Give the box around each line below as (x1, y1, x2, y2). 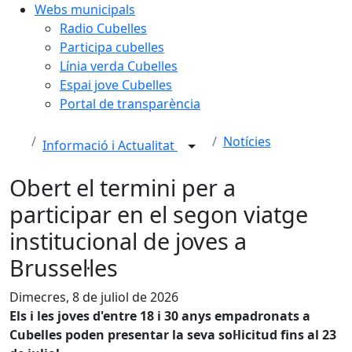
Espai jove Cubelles (60, 76, 172, 93)
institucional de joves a (9, 225, 247, 256)
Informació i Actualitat (42, 137, 178, 155)
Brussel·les (9, 252, 118, 283)
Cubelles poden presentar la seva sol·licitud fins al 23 (9, 326, 336, 343)
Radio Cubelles (60, 20, 147, 37)
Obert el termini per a (9, 172, 236, 203)
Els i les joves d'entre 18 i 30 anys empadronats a (9, 307, 310, 324)
